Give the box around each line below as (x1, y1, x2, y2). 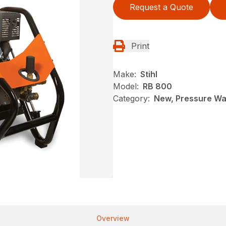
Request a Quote (130, 2, 193, 12)
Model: (113, 81, 139, 91)
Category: (113, 93, 150, 103)
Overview (96, 214, 130, 222)
